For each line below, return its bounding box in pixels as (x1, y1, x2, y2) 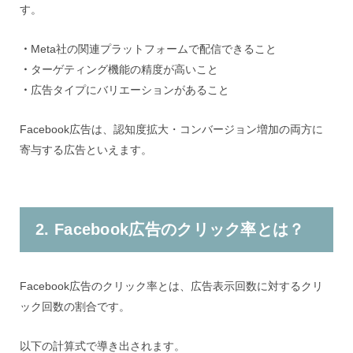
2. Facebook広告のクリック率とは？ (35, 221, 305, 238)
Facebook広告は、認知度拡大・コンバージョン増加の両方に (20, 123, 323, 136)
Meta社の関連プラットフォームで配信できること (31, 43, 277, 55)
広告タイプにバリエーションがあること (31, 84, 229, 96)
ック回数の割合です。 (20, 300, 130, 313)
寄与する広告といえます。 (20, 143, 152, 156)
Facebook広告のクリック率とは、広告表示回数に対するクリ (20, 280, 323, 292)
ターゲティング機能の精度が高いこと (31, 63, 218, 76)
